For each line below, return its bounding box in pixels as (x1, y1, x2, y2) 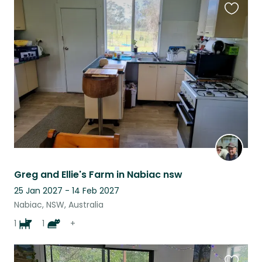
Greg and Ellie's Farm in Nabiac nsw (14, 167, 182, 181)
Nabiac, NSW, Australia (14, 198, 104, 211)
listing (224, 35, 250, 49)
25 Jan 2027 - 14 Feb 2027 (14, 184, 119, 196)
